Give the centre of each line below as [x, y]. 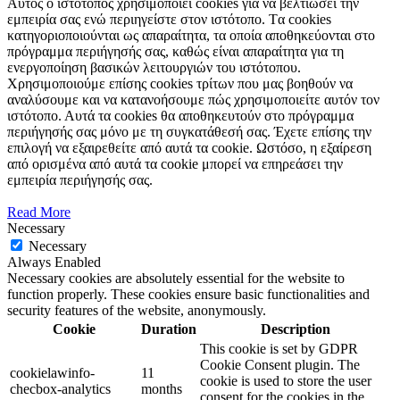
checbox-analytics [60, 389]
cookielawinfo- [52, 373]
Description [295, 329]
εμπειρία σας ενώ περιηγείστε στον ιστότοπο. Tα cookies [169, 20]
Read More [39, 212]
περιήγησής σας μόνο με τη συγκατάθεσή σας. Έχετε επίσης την [189, 132]
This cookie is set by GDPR [279, 349]
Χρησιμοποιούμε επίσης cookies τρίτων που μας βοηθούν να [180, 84]
